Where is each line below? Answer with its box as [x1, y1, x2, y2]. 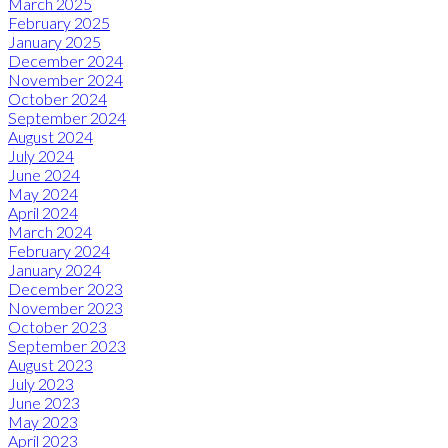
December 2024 [8, 50, 123, 70]
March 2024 [8, 221, 92, 241]
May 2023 [8, 411, 78, 431]
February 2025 [8, 12, 110, 32]
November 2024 [8, 69, 123, 89]
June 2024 [8, 164, 80, 184]
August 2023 [8, 354, 93, 374]
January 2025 [8, 31, 101, 51]
